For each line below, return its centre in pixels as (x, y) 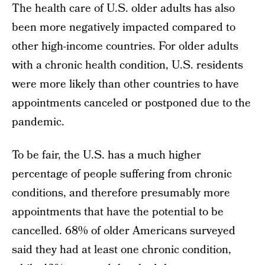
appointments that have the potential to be (118, 212)
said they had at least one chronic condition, (122, 250)
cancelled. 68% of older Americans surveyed (124, 231)
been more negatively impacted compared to (124, 28)
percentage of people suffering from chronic (122, 174)
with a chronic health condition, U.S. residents (127, 65)
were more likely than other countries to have (125, 84)
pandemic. (38, 122)
